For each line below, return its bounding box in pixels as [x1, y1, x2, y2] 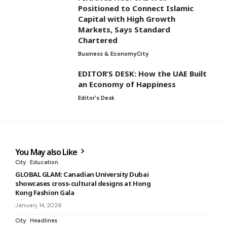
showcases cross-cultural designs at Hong [15, 178, 151, 188]
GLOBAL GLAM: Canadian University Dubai [15, 169, 149, 179]
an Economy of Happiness [78, 79, 176, 89]
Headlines [30, 216, 57, 224]
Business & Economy [78, 50, 136, 57]
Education [30, 158, 58, 166]
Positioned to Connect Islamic [78, 3, 194, 13]
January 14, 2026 [15, 201, 62, 209]
